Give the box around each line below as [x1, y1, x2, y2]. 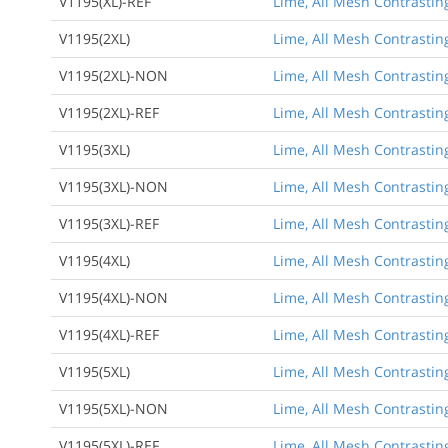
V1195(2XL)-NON [59, 65, 168, 85]
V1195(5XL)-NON [59, 398, 168, 418]
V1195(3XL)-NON [59, 176, 168, 196]
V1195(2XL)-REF [59, 102, 159, 122]
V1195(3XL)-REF [59, 213, 159, 233]
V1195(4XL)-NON [59, 287, 168, 307]
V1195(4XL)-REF [59, 324, 159, 344]
